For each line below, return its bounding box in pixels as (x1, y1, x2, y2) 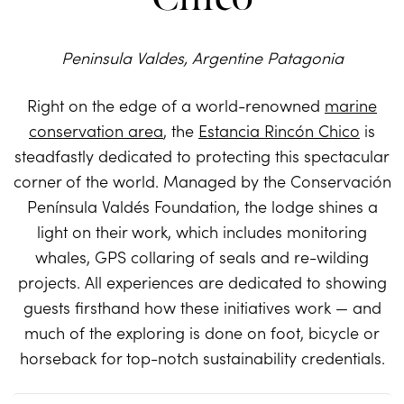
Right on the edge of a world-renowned (27, 94, 325, 117)
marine (325, 94, 377, 117)
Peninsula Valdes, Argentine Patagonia (60, 46, 344, 69)
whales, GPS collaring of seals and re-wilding (35, 245, 369, 269)
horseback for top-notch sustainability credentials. (19, 346, 385, 370)
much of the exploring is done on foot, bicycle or (24, 321, 380, 344)
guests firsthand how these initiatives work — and (23, 296, 381, 319)
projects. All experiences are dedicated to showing (17, 271, 387, 294)
